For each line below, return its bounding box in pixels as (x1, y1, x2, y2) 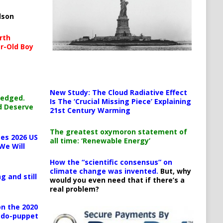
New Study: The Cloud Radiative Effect (49, 88, 187, 98)
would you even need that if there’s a (49, 175, 185, 185)
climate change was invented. (49, 166, 158, 176)
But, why (158, 166, 191, 176)
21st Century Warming (49, 106, 130, 115)
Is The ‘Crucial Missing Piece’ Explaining (49, 97, 191, 107)
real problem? (49, 184, 99, 194)
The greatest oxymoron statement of (49, 127, 187, 137)
